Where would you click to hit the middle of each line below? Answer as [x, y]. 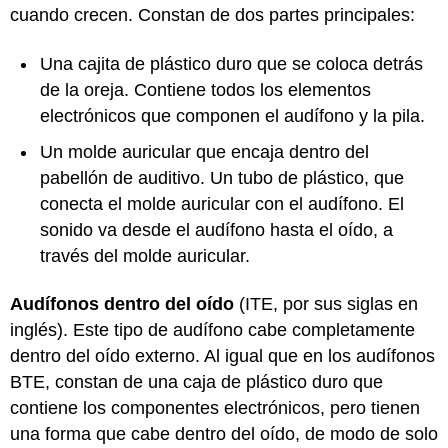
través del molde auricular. [147, 255]
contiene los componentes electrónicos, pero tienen [215, 408]
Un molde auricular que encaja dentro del [204, 151]
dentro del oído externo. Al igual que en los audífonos [222, 356]
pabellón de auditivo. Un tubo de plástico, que [222, 177]
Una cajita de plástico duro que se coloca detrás [231, 63]
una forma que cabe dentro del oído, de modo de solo [224, 434]
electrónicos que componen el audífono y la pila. [232, 115]
